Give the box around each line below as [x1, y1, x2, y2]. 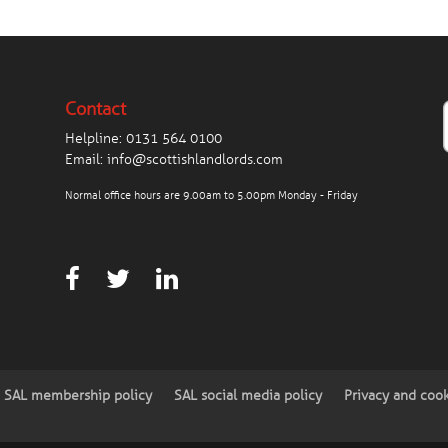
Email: [64, 151, 107, 169]
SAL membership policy [4, 386, 153, 404]
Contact [64, 98, 126, 121]
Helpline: [64, 130, 126, 148]
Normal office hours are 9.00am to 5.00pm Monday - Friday [64, 188, 358, 203]
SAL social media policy [174, 386, 323, 404]
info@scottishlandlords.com [106, 151, 283, 169]
